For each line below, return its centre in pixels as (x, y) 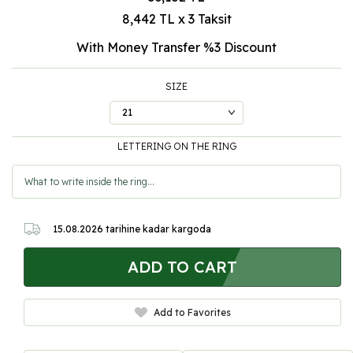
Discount (249, 47)
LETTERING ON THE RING (176, 146)
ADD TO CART (182, 267)
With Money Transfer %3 (149, 47)
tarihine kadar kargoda (157, 229)
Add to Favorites (192, 312)
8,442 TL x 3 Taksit (176, 19)
